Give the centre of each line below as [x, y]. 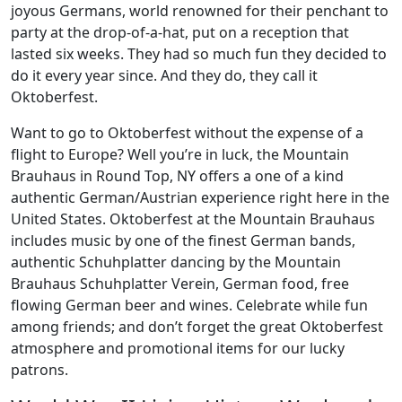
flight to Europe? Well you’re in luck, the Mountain [180, 154]
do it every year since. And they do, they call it [164, 75]
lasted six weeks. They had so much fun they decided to [199, 54]
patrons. [39, 370]
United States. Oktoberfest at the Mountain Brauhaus [193, 219]
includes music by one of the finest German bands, [183, 240]
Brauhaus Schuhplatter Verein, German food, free [180, 284]
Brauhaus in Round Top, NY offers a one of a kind [177, 176]
